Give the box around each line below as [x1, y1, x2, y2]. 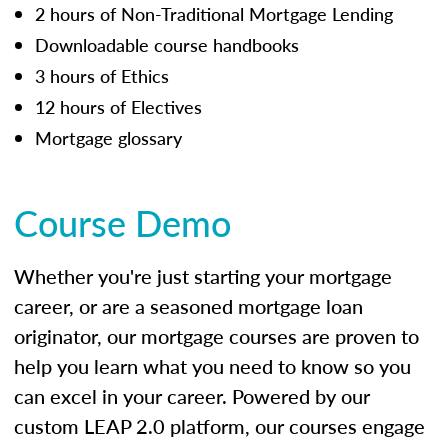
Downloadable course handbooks [35, 31, 299, 57]
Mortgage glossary [35, 124, 182, 150]
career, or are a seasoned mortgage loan [14, 291, 363, 320]
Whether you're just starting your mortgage [14, 261, 392, 290]
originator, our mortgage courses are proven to [14, 321, 419, 350]
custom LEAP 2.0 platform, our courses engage [14, 411, 425, 440]
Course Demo [14, 196, 231, 248]
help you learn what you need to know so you [14, 351, 411, 380]
